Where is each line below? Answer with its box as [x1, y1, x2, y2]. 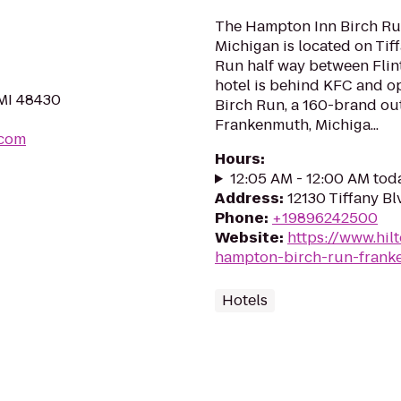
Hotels [222, 290, 268, 311]
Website [215, 227, 279, 248]
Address [215, 188, 279, 209]
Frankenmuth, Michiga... [215, 115, 379, 135]
